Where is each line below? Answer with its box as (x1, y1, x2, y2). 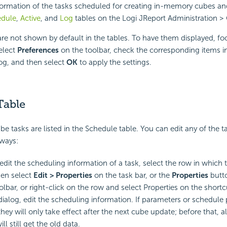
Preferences (17, 46, 59, 55)
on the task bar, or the (92, 170, 172, 180)
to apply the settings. (77, 58, 152, 67)
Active (20, 14, 41, 23)
